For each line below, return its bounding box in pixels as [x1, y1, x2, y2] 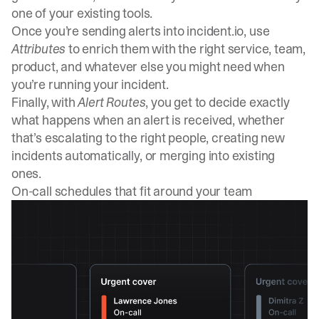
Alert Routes [78, 93, 146, 112]
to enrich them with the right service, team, [66, 40, 306, 58]
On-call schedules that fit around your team [11, 182, 253, 201]
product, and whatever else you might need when [11, 58, 285, 76]
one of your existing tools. [11, 4, 153, 23]
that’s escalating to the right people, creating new [11, 129, 285, 147]
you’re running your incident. [11, 75, 169, 94]
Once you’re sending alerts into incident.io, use [11, 22, 270, 41]
